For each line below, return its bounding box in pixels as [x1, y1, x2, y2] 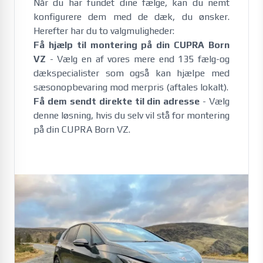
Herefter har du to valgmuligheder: [33, 25, 174, 36]
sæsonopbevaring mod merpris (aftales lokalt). [33, 82, 228, 93]
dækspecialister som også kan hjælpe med [33, 68, 230, 79]
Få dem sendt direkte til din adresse [33, 96, 200, 107]
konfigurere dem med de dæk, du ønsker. [33, 11, 230, 22]
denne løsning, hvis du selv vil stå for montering [33, 110, 230, 121]
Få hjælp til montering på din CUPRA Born [33, 39, 230, 50]
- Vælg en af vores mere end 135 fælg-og [46, 53, 230, 65]
